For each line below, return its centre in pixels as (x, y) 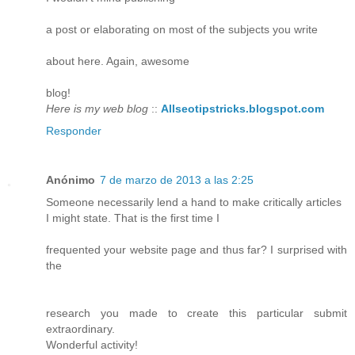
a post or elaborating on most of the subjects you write (182, 30)
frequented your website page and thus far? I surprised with (197, 250)
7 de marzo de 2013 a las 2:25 (177, 180)
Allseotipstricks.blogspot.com (242, 109)
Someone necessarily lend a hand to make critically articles (194, 202)
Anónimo (71, 180)
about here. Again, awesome (118, 61)
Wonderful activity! (92, 345)
